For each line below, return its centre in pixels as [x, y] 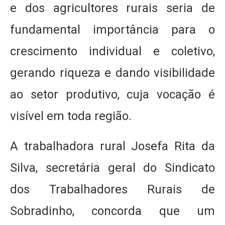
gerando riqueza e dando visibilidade [113, 73]
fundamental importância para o [113, 30]
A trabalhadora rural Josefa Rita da [113, 146]
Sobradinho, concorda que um [113, 211]
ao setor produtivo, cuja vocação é [113, 94]
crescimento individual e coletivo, [113, 51]
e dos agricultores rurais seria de [113, 8]
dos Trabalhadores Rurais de [113, 189]
